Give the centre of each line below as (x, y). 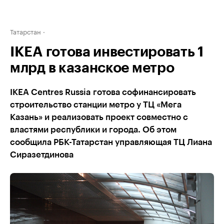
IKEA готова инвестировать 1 (107, 52)
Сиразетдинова (42, 155)
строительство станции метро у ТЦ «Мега (96, 105)
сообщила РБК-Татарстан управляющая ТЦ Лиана (111, 142)
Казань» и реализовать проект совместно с (99, 117)
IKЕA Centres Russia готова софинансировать (103, 92)
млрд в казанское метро (92, 68)
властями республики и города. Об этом (93, 130)
